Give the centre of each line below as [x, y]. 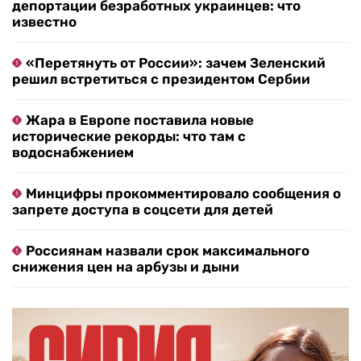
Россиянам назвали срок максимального [168, 251]
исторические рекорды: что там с [129, 137]
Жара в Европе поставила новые [140, 120]
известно [44, 22]
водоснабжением [73, 153]
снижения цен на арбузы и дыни [126, 267]
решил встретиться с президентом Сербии [161, 79]
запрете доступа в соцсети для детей [143, 210]
